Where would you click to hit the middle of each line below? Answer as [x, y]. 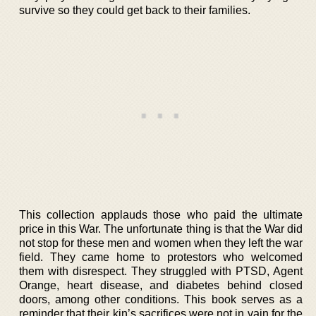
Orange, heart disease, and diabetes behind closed [161, 285]
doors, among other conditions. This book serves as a [161, 299]
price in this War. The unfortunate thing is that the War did [161, 229]
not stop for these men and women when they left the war [161, 243]
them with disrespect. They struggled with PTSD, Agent [161, 271]
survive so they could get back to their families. [135, 10]
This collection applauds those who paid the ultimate [161, 214]
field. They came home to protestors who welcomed [161, 257]
